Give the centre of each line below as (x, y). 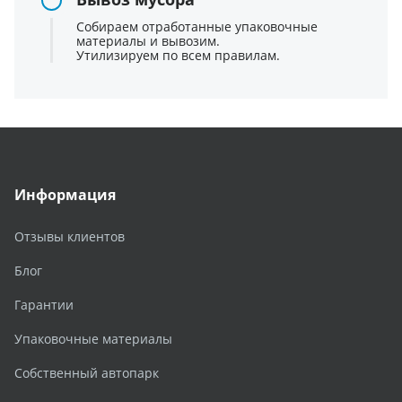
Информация (65, 195)
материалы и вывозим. (148, 41)
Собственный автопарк (87, 373)
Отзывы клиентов (70, 237)
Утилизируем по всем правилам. (178, 56)
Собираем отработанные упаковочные (197, 27)
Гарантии (44, 305)
